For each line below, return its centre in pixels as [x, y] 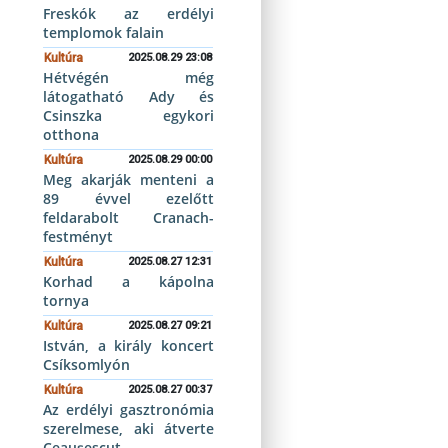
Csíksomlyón [87, 364]
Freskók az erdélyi [128, 13]
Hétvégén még [128, 77]
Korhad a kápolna [128, 281]
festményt [78, 236]
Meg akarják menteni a [128, 179]
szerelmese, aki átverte [128, 428]
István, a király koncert [128, 345]
